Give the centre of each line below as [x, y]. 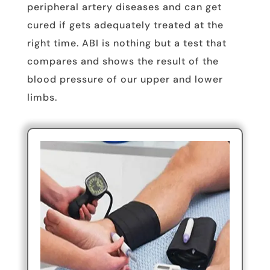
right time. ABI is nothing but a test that [127, 43]
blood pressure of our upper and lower [125, 80]
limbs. [42, 98]
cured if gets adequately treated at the [125, 25]
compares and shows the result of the [123, 61]
